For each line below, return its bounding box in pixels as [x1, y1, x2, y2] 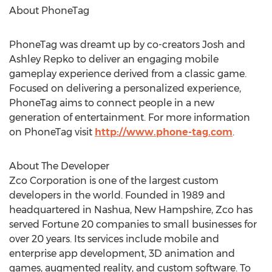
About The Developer [9, 160, 109, 172]
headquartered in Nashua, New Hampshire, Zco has [9, 204, 253, 216]
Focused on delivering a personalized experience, [9, 83, 241, 94]
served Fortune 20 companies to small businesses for [9, 219, 257, 230]
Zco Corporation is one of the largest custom [9, 175, 219, 186]
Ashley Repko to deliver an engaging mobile [9, 53, 219, 65]
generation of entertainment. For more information [9, 112, 250, 123]
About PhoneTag [9, 5, 89, 16]
